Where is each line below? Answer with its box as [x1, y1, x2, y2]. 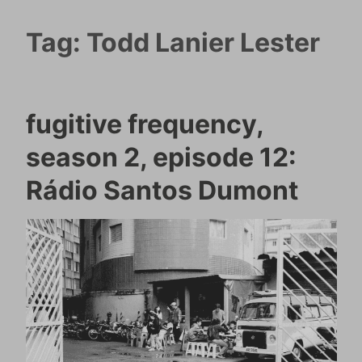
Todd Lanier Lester [86, 26, 320, 58]
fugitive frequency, [25, 107, 263, 140]
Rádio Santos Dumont [25, 174, 298, 206]
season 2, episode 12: [25, 141, 297, 173]
